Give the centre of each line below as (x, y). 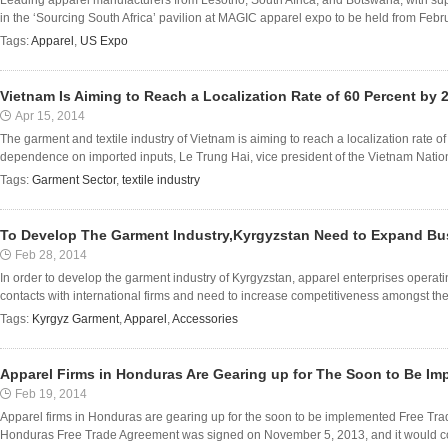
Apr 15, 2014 (50, 116)
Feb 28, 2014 (51, 255)
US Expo (104, 41)
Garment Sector (74, 180)
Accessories (205, 319)
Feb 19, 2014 (51, 394)
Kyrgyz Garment (75, 319)
